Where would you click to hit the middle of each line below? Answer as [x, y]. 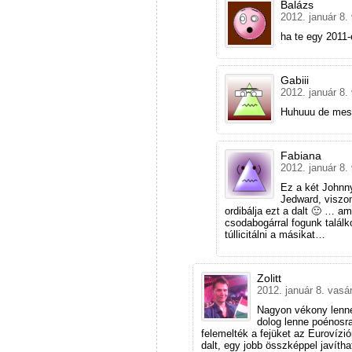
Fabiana [301, 155]
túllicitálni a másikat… [275, 234]
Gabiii [295, 80]
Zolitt [269, 278]
